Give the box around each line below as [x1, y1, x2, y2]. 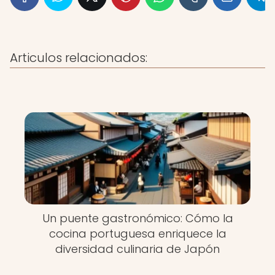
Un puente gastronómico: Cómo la [42, 211, 233, 226]
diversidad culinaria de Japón [55, 241, 220, 257]
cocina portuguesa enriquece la [48, 226, 227, 241]
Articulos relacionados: [10, 49, 147, 66]
